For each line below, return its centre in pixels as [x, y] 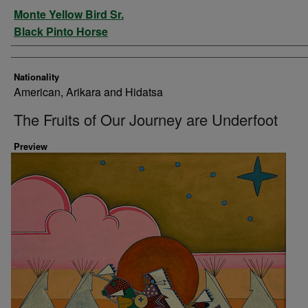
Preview [31, 146]
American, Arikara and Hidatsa [88, 92]
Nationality [36, 77]
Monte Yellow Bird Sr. [69, 14]
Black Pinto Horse [61, 31]
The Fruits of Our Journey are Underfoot [146, 119]
